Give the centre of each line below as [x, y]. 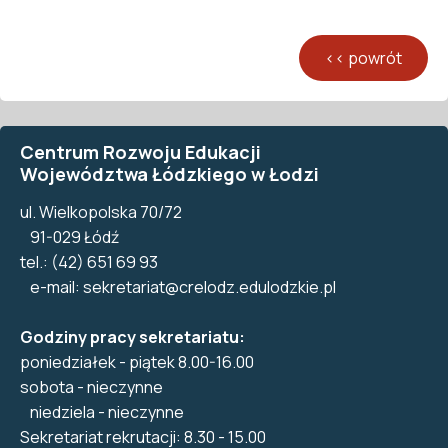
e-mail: [51, 287]
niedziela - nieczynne [102, 412]
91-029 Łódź [69, 237]
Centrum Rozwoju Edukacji [140, 152]
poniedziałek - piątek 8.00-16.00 [142, 362]
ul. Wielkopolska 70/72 [101, 212]
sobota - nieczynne [91, 387]
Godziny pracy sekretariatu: [132, 337]
